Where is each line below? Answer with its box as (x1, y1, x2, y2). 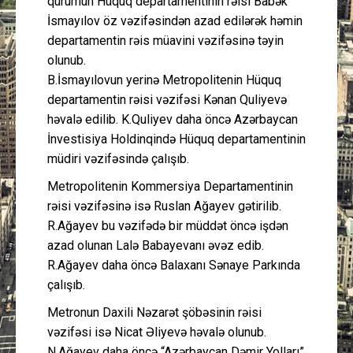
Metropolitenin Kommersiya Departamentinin (47, 178, 293, 194)
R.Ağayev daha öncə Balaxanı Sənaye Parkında (47, 257, 300, 273)
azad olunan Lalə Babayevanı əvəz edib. (47, 237, 264, 253)
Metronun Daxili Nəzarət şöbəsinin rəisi (47, 304, 262, 320)
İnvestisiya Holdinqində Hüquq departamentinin (47, 131, 306, 147)
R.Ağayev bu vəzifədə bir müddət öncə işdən (47, 217, 288, 233)
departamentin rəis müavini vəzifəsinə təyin (47, 32, 284, 48)
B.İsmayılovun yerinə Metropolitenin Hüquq (47, 72, 281, 87)
